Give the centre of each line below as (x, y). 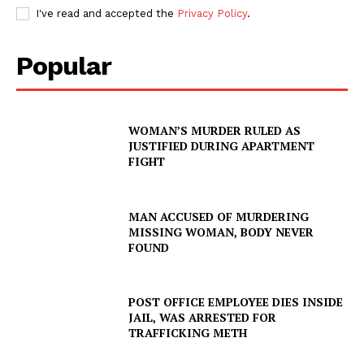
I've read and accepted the (106, 13)
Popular (64, 65)
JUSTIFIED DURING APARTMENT (222, 146)
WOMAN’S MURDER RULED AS (215, 131)
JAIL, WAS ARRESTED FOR (203, 318)
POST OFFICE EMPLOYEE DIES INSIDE (236, 302)
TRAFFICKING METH (188, 333)
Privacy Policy (212, 13)
